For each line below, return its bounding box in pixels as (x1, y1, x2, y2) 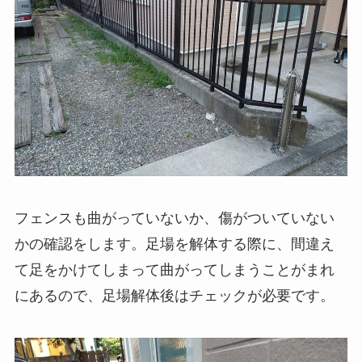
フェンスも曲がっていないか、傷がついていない (14, 209, 335, 226)
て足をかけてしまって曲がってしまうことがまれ (14, 261, 335, 278)
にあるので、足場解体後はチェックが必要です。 (14, 287, 335, 304)
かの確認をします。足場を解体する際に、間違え (14, 235, 335, 252)
